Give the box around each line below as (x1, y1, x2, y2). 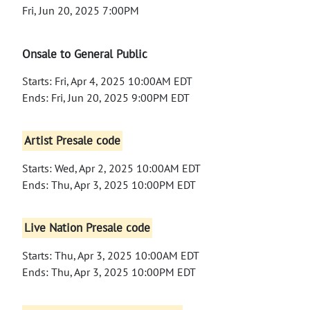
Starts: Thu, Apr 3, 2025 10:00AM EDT (22, 248, 199, 262)
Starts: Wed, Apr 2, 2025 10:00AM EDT (22, 161, 201, 175)
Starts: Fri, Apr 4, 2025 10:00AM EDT (22, 73, 192, 88)
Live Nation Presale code (24, 220, 151, 236)
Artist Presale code (24, 133, 121, 149)
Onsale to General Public (22, 46, 147, 62)
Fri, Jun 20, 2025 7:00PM (22, 3, 139, 17)
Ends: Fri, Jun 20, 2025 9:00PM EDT (22, 90, 190, 104)
